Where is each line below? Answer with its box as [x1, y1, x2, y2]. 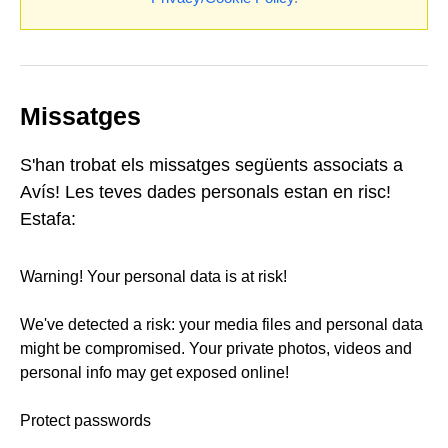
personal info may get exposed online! [20, 364, 289, 382]
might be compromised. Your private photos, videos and [20, 340, 412, 358]
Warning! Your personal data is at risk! [20, 268, 287, 286]
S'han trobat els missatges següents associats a [20, 155, 403, 176]
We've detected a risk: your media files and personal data [20, 316, 423, 334]
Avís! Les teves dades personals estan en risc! [20, 182, 391, 203]
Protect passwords [20, 412, 151, 430]
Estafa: [20, 209, 76, 230]
